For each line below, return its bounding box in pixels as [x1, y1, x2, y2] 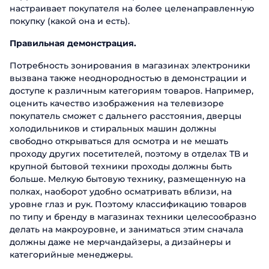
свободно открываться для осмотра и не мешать [10, 136, 228, 147]
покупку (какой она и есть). [10, 16, 130, 26]
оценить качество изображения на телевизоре [10, 98, 224, 109]
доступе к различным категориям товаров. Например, [10, 85, 253, 96]
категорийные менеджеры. [10, 249, 133, 260]
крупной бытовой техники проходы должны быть [10, 161, 232, 172]
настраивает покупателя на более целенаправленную [10, 3, 254, 14]
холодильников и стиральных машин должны [10, 123, 216, 134]
